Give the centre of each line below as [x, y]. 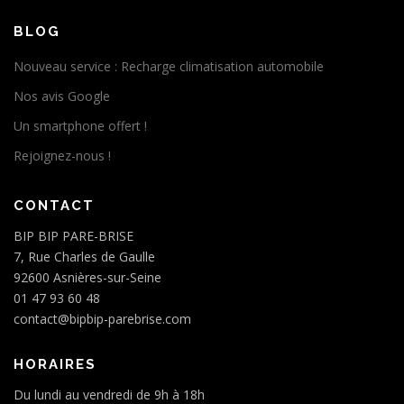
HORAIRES [55, 364]
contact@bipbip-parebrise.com [102, 319]
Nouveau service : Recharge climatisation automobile [169, 66]
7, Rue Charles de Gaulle [84, 257]
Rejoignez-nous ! [62, 156]
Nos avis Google [62, 96]
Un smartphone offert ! [80, 126]
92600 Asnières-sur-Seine [87, 277]
